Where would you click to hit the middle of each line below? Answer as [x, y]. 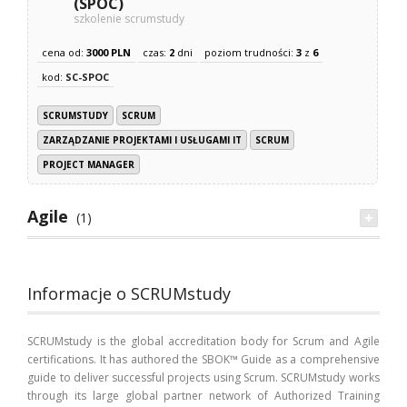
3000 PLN [109, 53]
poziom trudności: [251, 53]
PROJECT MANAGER [89, 165]
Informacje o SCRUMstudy [129, 294]
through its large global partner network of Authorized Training [203, 396]
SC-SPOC [88, 77]
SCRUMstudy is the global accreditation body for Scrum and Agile [203, 342]
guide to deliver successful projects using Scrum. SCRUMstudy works [203, 378]
